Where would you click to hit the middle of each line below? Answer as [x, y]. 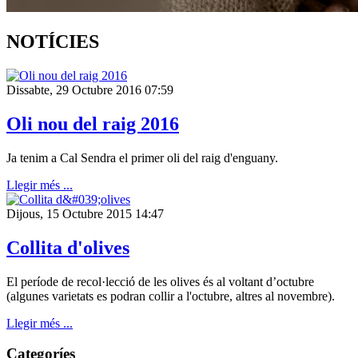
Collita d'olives [68, 247]
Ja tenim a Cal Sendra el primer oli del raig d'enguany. [142, 157]
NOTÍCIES [53, 42]
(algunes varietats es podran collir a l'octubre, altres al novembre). [171, 296]
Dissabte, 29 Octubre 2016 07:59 [90, 90]
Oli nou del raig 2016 [93, 123]
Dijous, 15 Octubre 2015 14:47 [85, 213]
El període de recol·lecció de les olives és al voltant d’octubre [160, 281]
